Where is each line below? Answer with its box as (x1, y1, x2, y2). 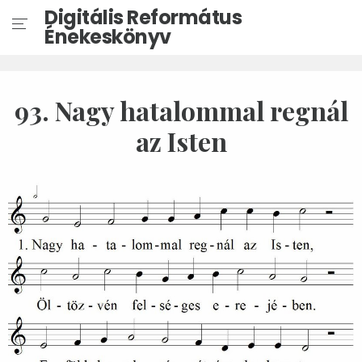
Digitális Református (44, 4, 242, 31)
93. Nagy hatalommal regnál (14, 93, 348, 128)
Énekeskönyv (44, 23, 171, 50)
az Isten (135, 124, 227, 158)
